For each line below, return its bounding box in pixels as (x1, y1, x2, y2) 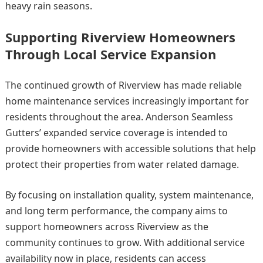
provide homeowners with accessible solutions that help (5, 142, 256, 156)
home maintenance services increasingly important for (5, 95, 249, 108)
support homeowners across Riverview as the (5, 220, 208, 234)
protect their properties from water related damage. (5, 158, 239, 171)
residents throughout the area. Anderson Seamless (5, 110, 233, 124)
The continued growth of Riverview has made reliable (5, 79, 242, 92)
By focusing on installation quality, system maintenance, (5, 188, 254, 202)
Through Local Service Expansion (5, 45, 216, 63)
